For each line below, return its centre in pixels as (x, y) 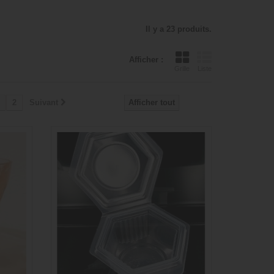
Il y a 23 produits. (179, 29)
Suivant (44, 103)
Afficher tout (152, 103)
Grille (182, 69)
